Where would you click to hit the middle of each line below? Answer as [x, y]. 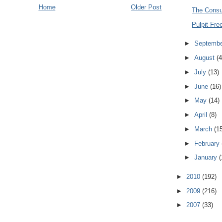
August [205, 58]
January [206, 158]
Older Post [146, 7]
